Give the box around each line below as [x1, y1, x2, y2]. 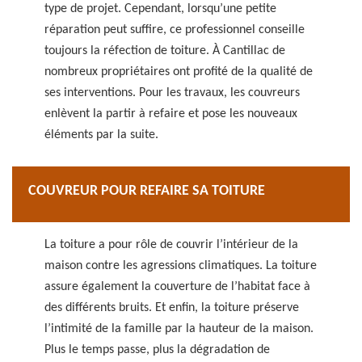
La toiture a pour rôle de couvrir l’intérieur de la [44, 238, 298, 251]
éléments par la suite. [44, 128, 158, 141]
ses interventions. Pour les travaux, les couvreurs [44, 86, 300, 99]
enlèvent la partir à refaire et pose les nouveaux [44, 107, 297, 120]
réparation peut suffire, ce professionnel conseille [44, 23, 305, 36]
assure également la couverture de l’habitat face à [44, 280, 310, 293]
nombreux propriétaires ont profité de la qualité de [44, 65, 313, 78]
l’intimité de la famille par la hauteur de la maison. [44, 322, 314, 335]
